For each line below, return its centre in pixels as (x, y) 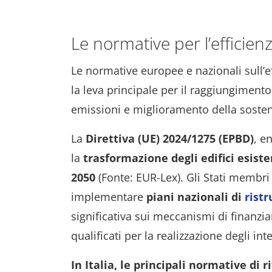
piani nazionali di (195, 197)
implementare (109, 197)
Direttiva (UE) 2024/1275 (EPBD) (170, 138)
